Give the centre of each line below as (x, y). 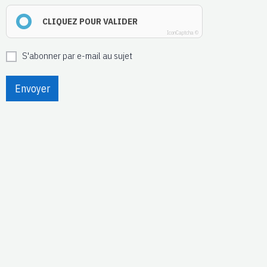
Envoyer (32, 89)
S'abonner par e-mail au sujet (77, 56)
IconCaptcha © (183, 33)
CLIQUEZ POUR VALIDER (90, 21)
